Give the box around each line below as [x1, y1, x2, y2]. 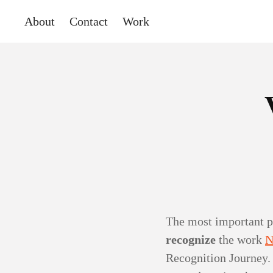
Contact [69, 15, 108, 28]
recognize [166, 233, 216, 246]
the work [216, 233, 265, 246]
